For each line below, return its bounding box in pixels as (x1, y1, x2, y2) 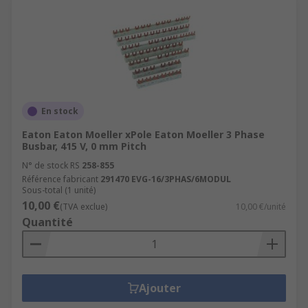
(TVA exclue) (60, 201, 107, 212)
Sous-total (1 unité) (22, 184, 96, 196)
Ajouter (138, 280, 181, 296)
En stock (41, 105, 78, 117)
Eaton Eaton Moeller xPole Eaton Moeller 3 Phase (22, 128, 265, 141)
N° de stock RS (22, 159, 80, 171)
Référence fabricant (22, 173, 98, 185)
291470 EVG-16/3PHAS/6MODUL (100, 173, 231, 185)
